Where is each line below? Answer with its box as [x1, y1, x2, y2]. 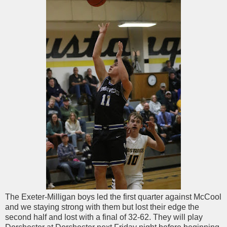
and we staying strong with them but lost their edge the [5, 202, 199, 211]
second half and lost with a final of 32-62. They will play [5, 212, 203, 221]
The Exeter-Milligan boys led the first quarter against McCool [5, 192, 221, 201]
